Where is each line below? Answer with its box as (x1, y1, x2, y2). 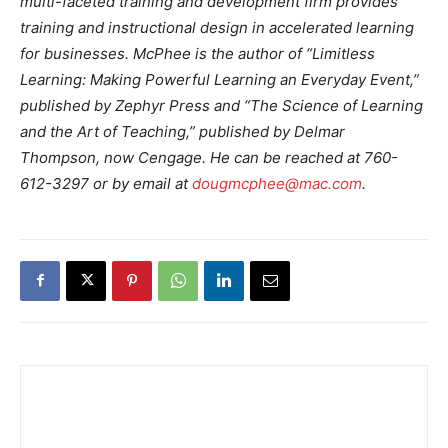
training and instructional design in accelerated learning (20, 17, 414, 37)
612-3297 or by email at (20, 173, 192, 193)
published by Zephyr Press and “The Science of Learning (20, 95, 423, 115)
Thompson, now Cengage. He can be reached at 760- (20, 147, 398, 167)
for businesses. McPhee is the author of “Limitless (20, 43, 375, 63)
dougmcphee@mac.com (192, 173, 362, 193)
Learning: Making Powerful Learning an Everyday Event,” (20, 69, 419, 89)
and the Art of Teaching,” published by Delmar (20, 121, 345, 141)
